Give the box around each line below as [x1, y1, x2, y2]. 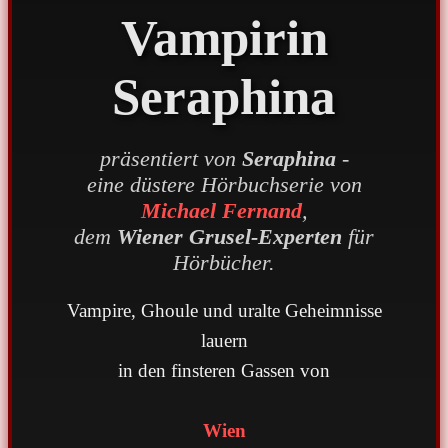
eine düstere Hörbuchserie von [86, 172, 362, 198]
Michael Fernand [140, 198, 302, 224]
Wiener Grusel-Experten [117, 224, 342, 250]
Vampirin [120, 9, 328, 67]
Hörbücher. [173, 250, 275, 276]
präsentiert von [99, 146, 242, 172]
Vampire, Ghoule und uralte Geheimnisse [66, 300, 382, 322]
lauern [200, 330, 248, 352]
